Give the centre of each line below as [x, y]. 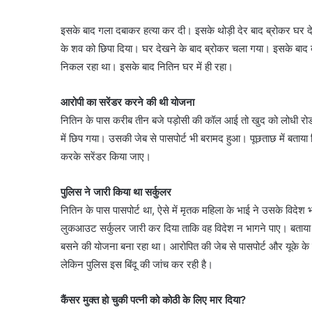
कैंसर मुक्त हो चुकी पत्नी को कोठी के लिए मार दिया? [153, 299]
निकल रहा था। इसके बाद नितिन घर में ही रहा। [147, 66]
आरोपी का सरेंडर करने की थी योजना [127, 102]
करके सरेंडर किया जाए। [106, 156]
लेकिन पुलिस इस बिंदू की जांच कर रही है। [137, 264]
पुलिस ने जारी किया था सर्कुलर [116, 192]
